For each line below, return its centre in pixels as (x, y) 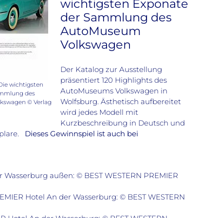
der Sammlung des (116, 17)
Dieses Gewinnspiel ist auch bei (82, 134)
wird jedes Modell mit (99, 112)
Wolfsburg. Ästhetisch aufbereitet (121, 102)
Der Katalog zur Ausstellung (111, 70)
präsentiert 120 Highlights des (114, 80)
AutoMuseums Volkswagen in (114, 91)
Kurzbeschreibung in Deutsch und (123, 123)
